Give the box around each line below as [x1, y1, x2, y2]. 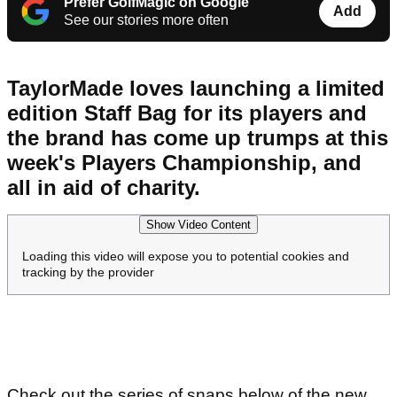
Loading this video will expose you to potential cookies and [22, 249, 349, 264]
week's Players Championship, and [7, 151, 362, 175]
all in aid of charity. [7, 175, 206, 200]
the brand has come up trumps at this [7, 126, 388, 151]
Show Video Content [146, 218, 251, 232]
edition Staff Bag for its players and [7, 101, 367, 126]
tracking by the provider [22, 265, 154, 280]
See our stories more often [64, 12, 229, 28]
